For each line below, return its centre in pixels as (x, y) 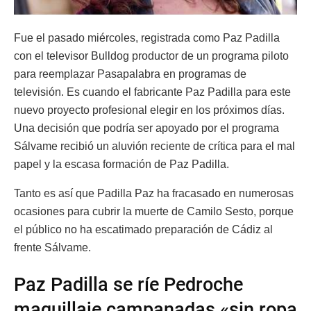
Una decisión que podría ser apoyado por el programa (146, 128)
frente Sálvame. (52, 247)
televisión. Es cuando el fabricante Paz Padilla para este (152, 92)
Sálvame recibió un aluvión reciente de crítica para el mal (154, 146)
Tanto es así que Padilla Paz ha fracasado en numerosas (154, 193)
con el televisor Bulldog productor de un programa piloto (151, 56)
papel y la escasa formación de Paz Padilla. (121, 164)
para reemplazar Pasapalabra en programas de (130, 74)
